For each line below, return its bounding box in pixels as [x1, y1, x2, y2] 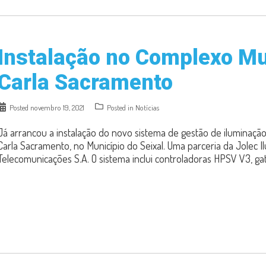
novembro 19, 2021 [30, 103, 84, 112]
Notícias [135, 103, 159, 112]
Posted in [107, 103, 135, 112]
